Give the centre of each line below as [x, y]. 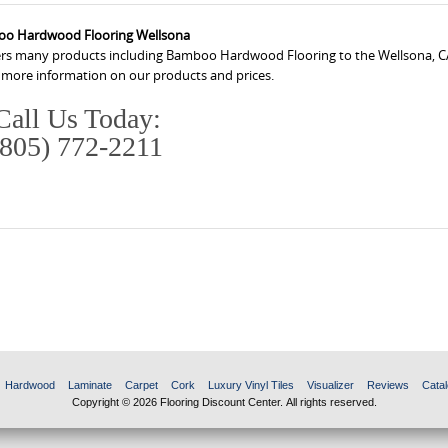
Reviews [387, 385]
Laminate [89, 385]
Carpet [141, 385]
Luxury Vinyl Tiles [250, 385]
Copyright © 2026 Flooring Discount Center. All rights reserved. [224, 402]
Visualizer [330, 385]
